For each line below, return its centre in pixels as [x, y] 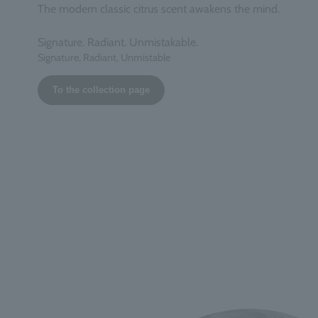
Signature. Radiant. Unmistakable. [117, 43]
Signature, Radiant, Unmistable [104, 58]
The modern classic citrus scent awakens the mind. [158, 9]
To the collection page [101, 90]
